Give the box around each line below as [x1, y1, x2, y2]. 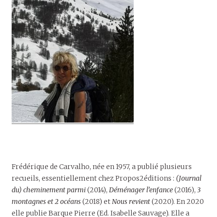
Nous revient [112, 197, 152, 206]
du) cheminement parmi [12, 185, 87, 194]
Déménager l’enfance [109, 185, 174, 194]
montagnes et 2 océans [12, 197, 82, 206]
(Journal [176, 173, 201, 183]
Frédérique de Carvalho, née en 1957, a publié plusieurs [12, 162, 192, 171]
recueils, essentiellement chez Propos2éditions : [12, 173, 176, 183]
